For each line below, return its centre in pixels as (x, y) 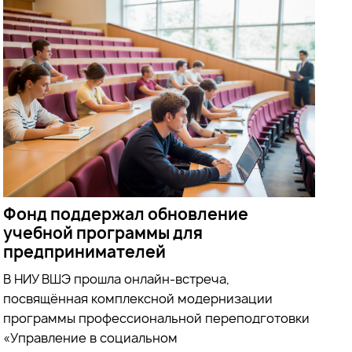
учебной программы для (103, 233)
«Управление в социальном (91, 337)
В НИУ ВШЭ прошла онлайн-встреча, (117, 279)
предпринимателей (85, 251)
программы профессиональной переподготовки (157, 318)
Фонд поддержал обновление (126, 214)
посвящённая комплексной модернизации (138, 298)
